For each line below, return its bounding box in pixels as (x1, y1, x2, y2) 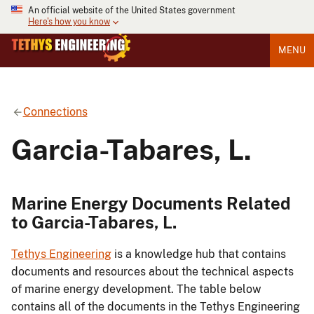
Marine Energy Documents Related (11, 193, 291, 213)
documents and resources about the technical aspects (11, 265, 294, 279)
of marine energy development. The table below (11, 282, 261, 296)
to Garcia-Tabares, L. (11, 212, 177, 232)
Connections (22, 104, 88, 118)
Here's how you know (28, 17, 110, 27)
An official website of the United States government (28, 6, 235, 15)
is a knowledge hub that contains (111, 247, 286, 261)
